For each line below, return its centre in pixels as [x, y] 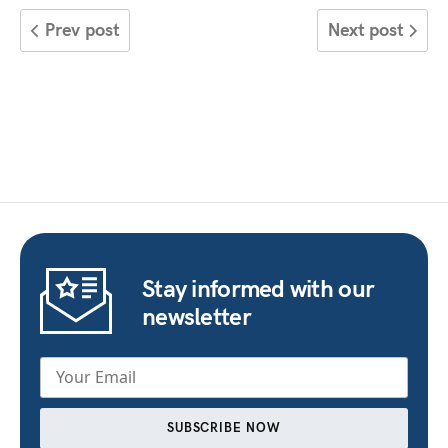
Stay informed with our [258, 286]
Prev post [79, 28]
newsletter [196, 314]
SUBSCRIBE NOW [224, 426]
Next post [368, 28]
